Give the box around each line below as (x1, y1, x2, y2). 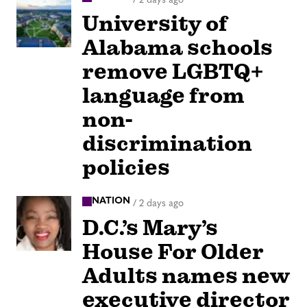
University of (82, 10, 228, 38)
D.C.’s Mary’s (82, 214, 218, 241)
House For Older (82, 238, 264, 265)
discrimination (82, 130, 252, 158)
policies (82, 154, 170, 182)
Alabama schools (82, 34, 273, 62)
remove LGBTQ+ (82, 58, 264, 86)
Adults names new (82, 262, 290, 289)
